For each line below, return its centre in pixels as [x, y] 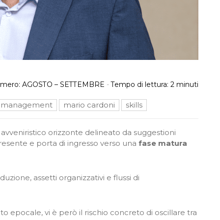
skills [134, 105]
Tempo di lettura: [140, 84]
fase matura [163, 143]
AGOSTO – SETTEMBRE [63, 84]
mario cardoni [89, 105]
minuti [187, 84]
